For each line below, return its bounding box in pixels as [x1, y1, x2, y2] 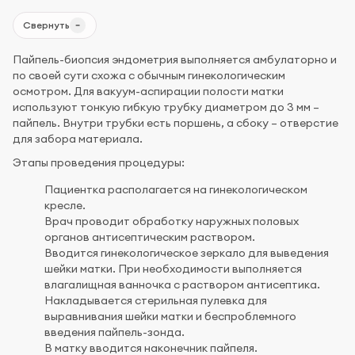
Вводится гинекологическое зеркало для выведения [44, 245, 329, 260]
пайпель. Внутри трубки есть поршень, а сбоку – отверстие [13, 115, 338, 130]
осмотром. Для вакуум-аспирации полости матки [13, 83, 284, 98]
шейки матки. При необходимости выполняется [44, 261, 302, 276]
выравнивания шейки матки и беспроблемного [44, 308, 296, 323]
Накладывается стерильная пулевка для [44, 292, 267, 307]
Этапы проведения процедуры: [13, 155, 185, 170]
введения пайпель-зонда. [44, 324, 185, 339]
